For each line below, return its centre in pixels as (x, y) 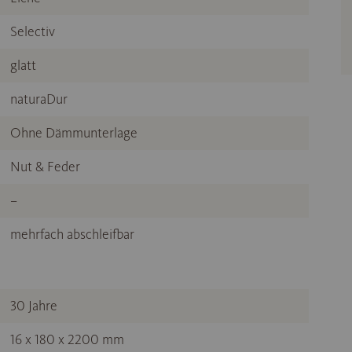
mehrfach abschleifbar (72, 235)
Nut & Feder (45, 167)
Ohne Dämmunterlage (74, 133)
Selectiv (33, 32)
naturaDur (39, 99)
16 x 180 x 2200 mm (67, 340)
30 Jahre (34, 306)
